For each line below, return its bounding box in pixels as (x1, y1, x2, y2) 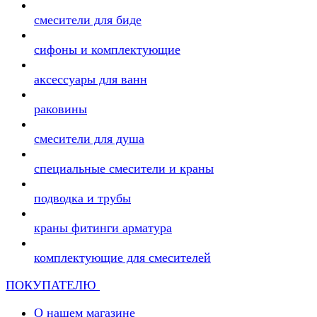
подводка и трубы (34, 191, 131, 205)
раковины (34, 102, 87, 116)
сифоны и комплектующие (34, 42, 180, 57)
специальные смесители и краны (34, 161, 214, 175)
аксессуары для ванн (34, 72, 147, 86)
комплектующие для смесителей (34, 250, 211, 265)
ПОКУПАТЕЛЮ (6, 278, 100, 292)
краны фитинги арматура (34, 221, 172, 235)
